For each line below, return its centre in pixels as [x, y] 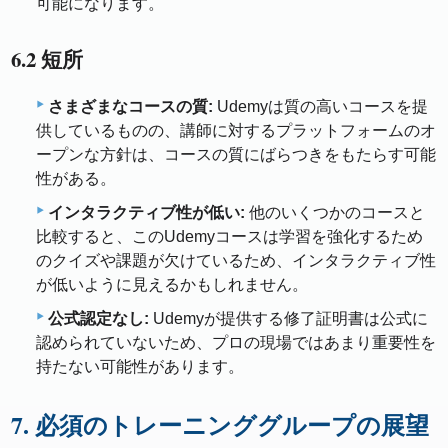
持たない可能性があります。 [140, 367]
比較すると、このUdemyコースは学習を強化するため [229, 237]
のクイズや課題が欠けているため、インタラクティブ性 [236, 261]
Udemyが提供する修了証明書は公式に [288, 319]
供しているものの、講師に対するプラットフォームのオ [236, 131]
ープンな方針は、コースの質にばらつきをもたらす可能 [236, 155]
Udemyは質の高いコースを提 [320, 107]
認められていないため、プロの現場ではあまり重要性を [236, 343]
